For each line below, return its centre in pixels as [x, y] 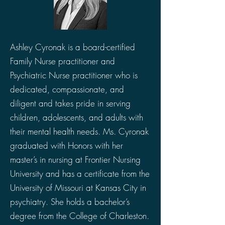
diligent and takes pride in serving [70, 103]
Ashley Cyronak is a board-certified [73, 47]
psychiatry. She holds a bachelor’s [70, 202]
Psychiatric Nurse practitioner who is [74, 75]
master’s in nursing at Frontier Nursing [75, 159]
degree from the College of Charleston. [80, 216]
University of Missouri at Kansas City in [78, 188]
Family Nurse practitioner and [63, 61]
